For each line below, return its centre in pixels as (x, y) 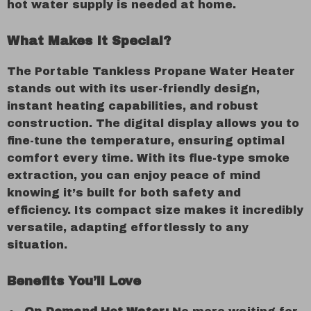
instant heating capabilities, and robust (133, 106)
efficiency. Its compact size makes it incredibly (155, 210)
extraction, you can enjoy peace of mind (134, 175)
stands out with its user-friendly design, (133, 89)
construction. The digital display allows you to (153, 123)
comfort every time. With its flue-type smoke (148, 158)
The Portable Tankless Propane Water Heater (151, 71)
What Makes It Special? (89, 41)
